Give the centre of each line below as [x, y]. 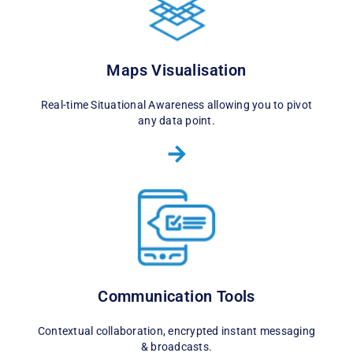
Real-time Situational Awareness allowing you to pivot [176, 104]
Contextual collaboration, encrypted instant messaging [176, 331]
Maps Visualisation [176, 70]
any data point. [176, 120]
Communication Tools [176, 297]
